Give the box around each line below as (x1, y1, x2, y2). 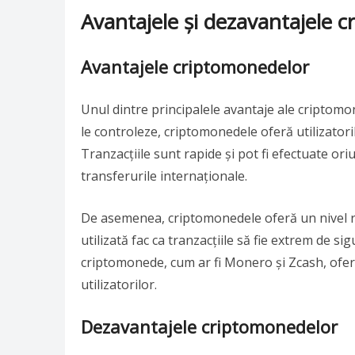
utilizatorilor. (81, 275, 157, 293)
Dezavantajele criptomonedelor (81, 314, 338, 338)
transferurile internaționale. (81, 166, 247, 185)
